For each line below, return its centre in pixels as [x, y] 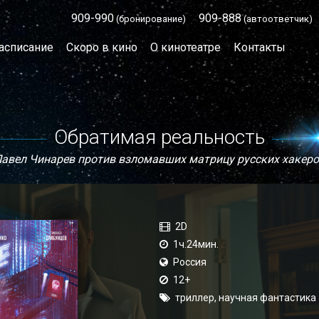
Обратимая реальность [159, 137]
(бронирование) [150, 19]
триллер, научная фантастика [246, 298]
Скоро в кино [102, 47]
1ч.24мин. [196, 244]
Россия [190, 262]
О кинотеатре [186, 47]
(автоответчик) [277, 19]
